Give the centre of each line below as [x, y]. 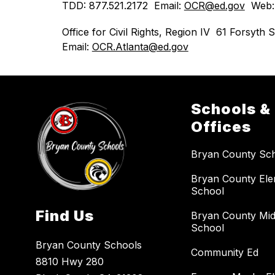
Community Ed [225, 253]
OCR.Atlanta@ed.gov [140, 47]
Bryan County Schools [89, 245]
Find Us [65, 216]
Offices [221, 127]
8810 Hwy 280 [70, 262]
